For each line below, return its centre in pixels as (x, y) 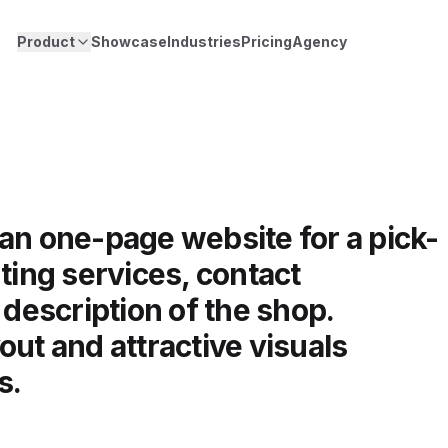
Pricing (267, 41)
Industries (204, 41)
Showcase (129, 41)
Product (46, 41)
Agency (320, 41)
